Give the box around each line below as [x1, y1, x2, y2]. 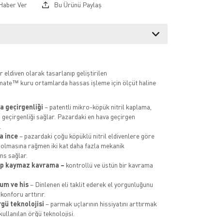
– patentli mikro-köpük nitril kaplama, [44, 103, 152, 111]
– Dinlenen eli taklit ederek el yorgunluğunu [30, 180, 153, 189]
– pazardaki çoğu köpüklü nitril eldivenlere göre [17, 132, 155, 140]
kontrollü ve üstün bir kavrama [64, 161, 153, 170]
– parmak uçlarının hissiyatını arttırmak [45, 200, 157, 208]
